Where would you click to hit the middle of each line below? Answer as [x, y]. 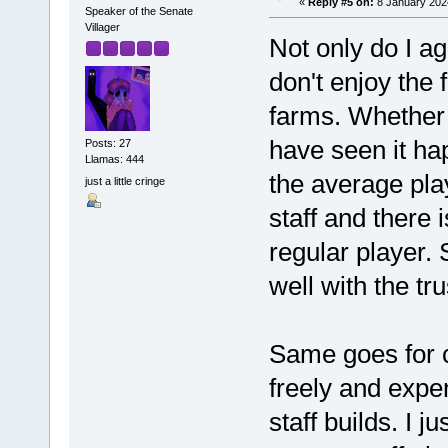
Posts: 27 [107, 143]
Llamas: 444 [114, 159]
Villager [102, 26]
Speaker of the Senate [138, 10]
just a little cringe [124, 180]
